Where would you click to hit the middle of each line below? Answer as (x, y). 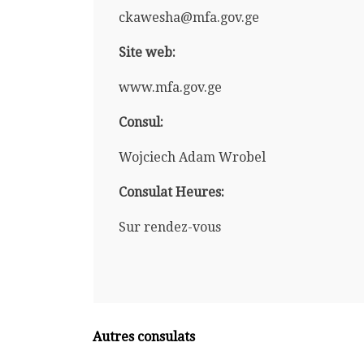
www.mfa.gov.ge (170, 87)
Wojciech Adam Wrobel (192, 157)
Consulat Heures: (171, 192)
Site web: (147, 52)
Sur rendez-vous (169, 227)
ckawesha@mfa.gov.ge (188, 17)
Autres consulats (144, 336)
